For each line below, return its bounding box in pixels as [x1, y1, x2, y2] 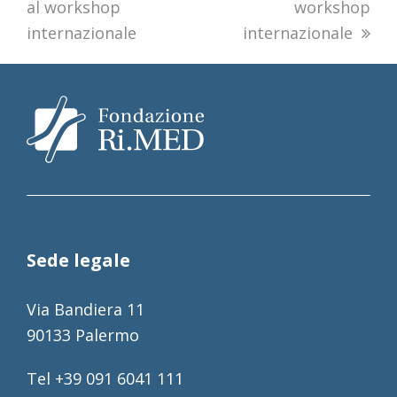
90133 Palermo [26, 324, 139, 346]
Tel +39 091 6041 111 [26, 368, 183, 390]
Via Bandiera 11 [26, 299, 144, 321]
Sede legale [26, 248, 130, 273]
